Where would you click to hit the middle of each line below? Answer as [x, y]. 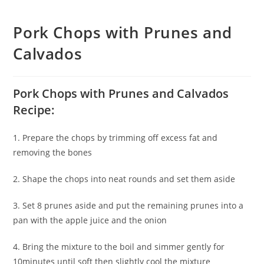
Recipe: [34, 110]
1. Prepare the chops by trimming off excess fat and [115, 138]
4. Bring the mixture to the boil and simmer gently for [119, 247]
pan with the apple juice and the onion [90, 220]
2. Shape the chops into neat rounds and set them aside [124, 179]
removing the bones [53, 152]
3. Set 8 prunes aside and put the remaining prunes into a [128, 205]
